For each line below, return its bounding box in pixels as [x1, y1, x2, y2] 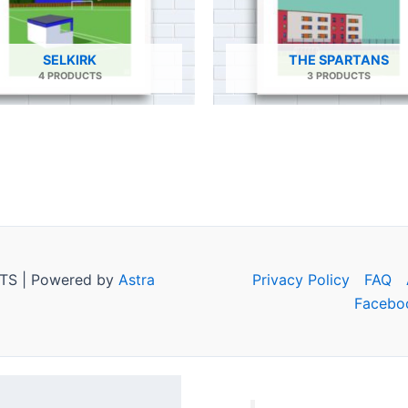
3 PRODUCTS [306, 70, 371, 83]
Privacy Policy [252, 270, 350, 290]
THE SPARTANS [288, 52, 389, 68]
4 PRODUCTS [37, 70, 102, 83]
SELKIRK [43, 52, 97, 68]
